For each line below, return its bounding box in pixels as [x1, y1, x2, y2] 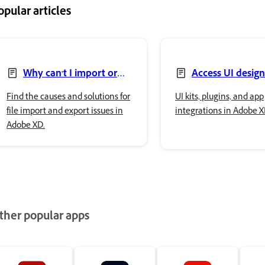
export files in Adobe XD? [7, 80, 117, 96]
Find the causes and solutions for [7, 91, 130, 105]
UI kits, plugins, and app [174, 91, 264, 105]
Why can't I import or [23, 66, 117, 82]
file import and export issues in [7, 105, 123, 119]
